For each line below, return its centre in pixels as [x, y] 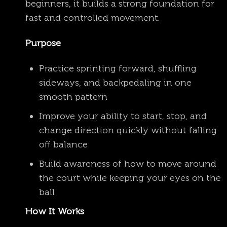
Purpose [43, 43]
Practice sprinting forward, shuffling [118, 68]
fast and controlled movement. [92, 18]
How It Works [55, 212]
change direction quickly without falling [128, 130]
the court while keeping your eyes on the [130, 178]
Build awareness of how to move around [128, 163]
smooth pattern [73, 97]
